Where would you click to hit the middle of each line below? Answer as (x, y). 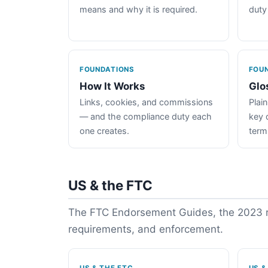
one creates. (104, 130)
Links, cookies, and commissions (146, 102)
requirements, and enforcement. (146, 229)
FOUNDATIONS (107, 69)
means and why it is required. (138, 9)
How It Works (112, 86)
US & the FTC (110, 185)
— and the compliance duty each (146, 116)
